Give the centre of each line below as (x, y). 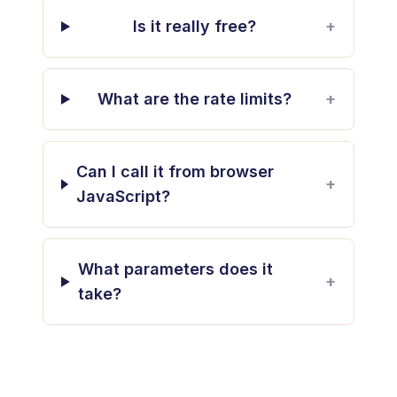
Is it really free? (195, 26)
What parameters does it (175, 269)
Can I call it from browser (175, 171)
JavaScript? (123, 196)
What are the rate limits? (195, 99)
